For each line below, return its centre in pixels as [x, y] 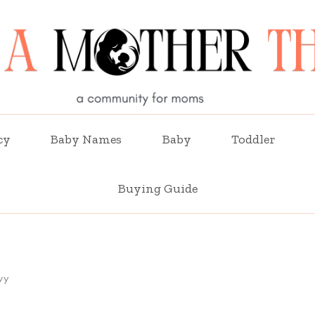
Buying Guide [157, 188]
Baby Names [86, 139]
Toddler [254, 139]
